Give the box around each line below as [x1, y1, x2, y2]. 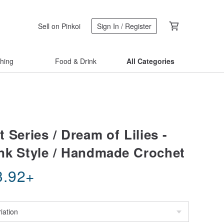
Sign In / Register [97, 21, 151, 31]
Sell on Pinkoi [38, 20, 80, 31]
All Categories [126, 56, 174, 66]
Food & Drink [54, 56, 96, 66]
